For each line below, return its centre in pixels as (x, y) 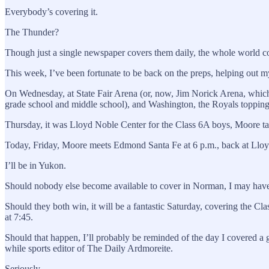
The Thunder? (32, 32)
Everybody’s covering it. (51, 11)
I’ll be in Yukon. (35, 165)
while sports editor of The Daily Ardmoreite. (89, 248)
